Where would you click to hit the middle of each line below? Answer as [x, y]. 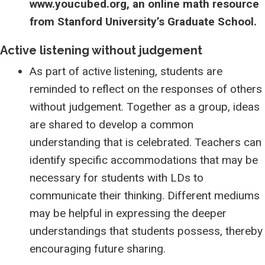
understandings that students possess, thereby [146, 231]
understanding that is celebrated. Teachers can [146, 142]
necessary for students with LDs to [117, 178]
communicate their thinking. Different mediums [145, 195]
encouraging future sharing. [98, 249]
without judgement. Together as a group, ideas [145, 107]
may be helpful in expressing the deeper [128, 213]
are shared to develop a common [112, 125]
